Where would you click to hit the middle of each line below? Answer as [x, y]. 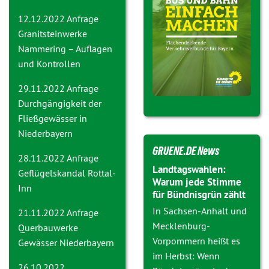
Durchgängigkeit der [60, 103]
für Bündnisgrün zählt [199, 195]
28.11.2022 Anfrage [58, 158]
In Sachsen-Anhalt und [200, 211]
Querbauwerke [48, 228]
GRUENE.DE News [186, 151]
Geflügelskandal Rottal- [67, 173]
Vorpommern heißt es [196, 241]
